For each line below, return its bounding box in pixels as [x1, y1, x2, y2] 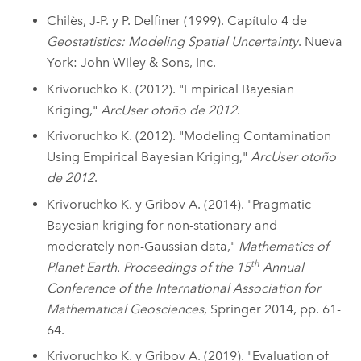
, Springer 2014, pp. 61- [204, 301, 342, 317]
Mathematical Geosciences [47, 301, 205, 317]
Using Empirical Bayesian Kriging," [47, 149, 251, 165]
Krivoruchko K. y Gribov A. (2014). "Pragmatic [47, 196, 312, 212]
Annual [259, 259, 305, 275]
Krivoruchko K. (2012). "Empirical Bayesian [47, 81, 295, 97]
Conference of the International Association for [47, 280, 322, 296]
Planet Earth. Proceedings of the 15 [47, 259, 251, 275]
